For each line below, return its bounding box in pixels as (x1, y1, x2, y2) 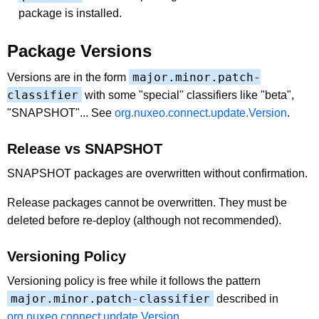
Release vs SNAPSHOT (7, 140, 162, 157)
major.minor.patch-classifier (11, 291, 210, 305)
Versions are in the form (7, 70, 129, 83)
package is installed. (19, 6, 122, 19)
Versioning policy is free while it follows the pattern (7, 274, 261, 287)
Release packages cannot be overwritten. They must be (7, 196, 287, 209)
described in (214, 292, 278, 305)
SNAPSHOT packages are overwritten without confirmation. (7, 167, 308, 179)
